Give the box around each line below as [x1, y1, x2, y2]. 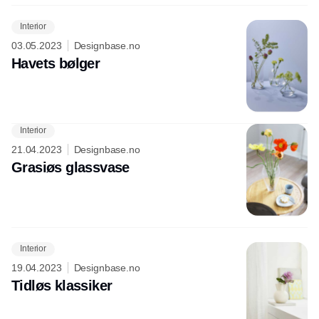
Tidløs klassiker [11, 277, 113, 293]
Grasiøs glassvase [11, 159, 130, 175]
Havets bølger [11, 55, 100, 71]
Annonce [140, 129, 179, 141]
